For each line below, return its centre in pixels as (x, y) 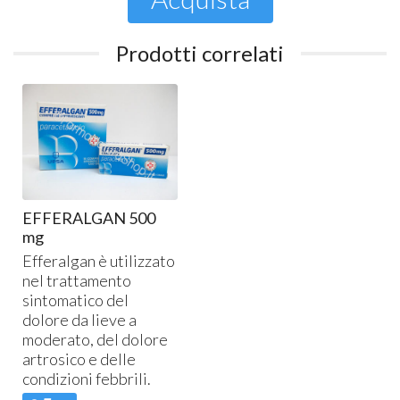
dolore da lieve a (80, 320)
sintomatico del (76, 300)
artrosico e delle (79, 359)
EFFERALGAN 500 (89, 218)
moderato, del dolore (96, 340)
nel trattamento (77, 281)
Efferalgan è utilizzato (99, 261)
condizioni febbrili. (87, 379)
